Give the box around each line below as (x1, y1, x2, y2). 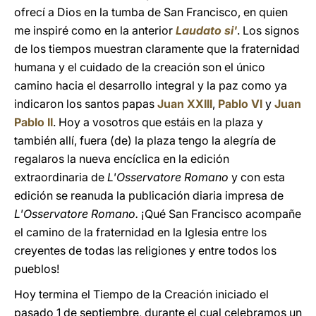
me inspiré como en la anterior (14, 23, 176, 37)
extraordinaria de (14, 170, 107, 184)
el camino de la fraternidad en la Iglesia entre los (14, 225, 267, 239)
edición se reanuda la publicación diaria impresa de (14, 188, 284, 202)
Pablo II (14, 115, 53, 129)
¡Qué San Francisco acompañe (138, 207, 301, 221)
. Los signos (237, 23, 299, 37)
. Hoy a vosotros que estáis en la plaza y (53, 115, 263, 129)
